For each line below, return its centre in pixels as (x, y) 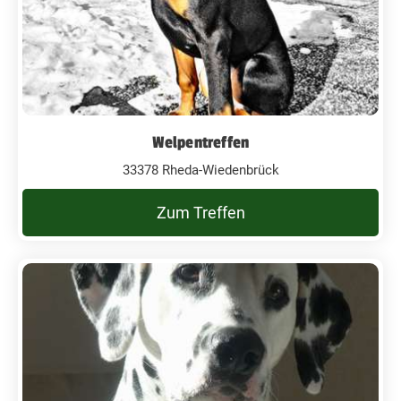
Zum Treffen (200, 212)
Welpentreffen (200, 142)
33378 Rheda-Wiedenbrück (200, 170)
